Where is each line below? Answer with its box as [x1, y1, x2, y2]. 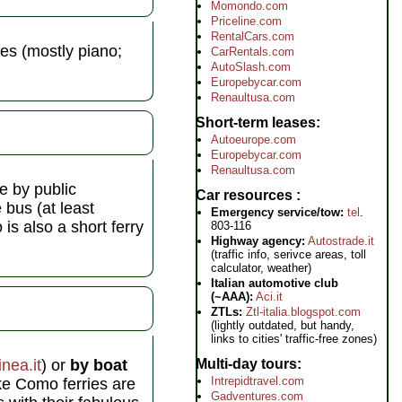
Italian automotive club [211, 276, 338, 290]
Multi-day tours [196, 356, 297, 371]
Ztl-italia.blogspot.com [246, 305, 361, 319]
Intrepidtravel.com [211, 374, 304, 388]
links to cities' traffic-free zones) [211, 332, 377, 345]
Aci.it [256, 290, 283, 303]
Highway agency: [211, 234, 305, 248]
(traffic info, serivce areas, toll [211, 248, 366, 261]
